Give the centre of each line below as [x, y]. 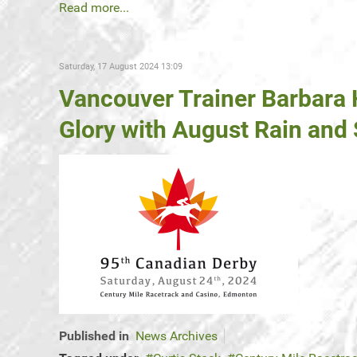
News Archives [177, 336]
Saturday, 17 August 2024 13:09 [121, 67]
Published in [94, 336]
